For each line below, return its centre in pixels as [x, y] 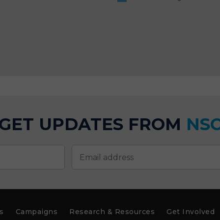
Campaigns [36, 212]
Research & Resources [112, 212]
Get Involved [191, 212]
